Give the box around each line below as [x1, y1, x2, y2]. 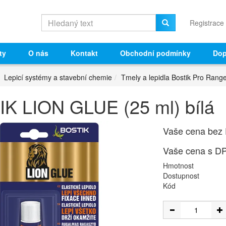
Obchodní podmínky [120, 48, 191, 58]
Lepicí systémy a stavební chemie [4, 72, 112, 82]
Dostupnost [163, 171, 199, 181]
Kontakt [70, 48, 98, 58]
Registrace [190, 18, 224, 28]
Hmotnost [163, 160, 194, 171]
